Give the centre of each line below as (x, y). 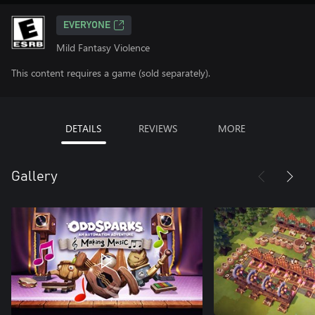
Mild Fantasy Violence (103, 47)
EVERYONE (87, 25)
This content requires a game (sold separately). (111, 73)
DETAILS (83, 128)
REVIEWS (157, 128)
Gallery (34, 176)
